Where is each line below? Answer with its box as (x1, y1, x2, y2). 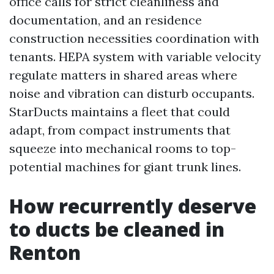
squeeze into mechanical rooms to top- (9, 141, 236, 156)
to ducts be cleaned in (9, 216, 224, 242)
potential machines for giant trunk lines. (9, 159, 241, 174)
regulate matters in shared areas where (9, 67, 237, 83)
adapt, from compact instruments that (9, 122, 231, 138)
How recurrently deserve (9, 193, 256, 219)
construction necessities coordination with (9, 31, 259, 46)
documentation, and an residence (9, 12, 202, 28)
